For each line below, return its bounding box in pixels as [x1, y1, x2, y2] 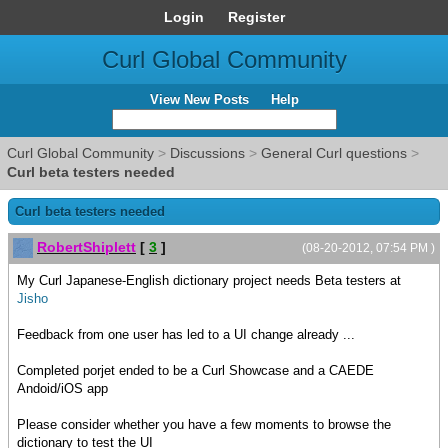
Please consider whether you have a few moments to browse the [17, 417, 391, 433]
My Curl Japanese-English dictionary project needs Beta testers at [17, 273, 401, 289]
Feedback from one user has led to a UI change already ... [17, 327, 355, 343]
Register [227, 9, 285, 25]
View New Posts [149, 92, 249, 107]
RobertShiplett [37, 239, 136, 255]
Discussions [170, 145, 245, 161]
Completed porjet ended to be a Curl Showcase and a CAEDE [17, 363, 374, 379]
